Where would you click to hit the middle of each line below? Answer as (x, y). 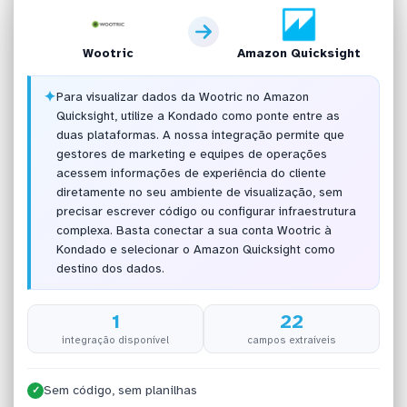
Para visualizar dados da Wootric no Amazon (182, 97)
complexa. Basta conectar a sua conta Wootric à (194, 231)
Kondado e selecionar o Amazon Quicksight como (195, 250)
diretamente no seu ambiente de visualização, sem (199, 193)
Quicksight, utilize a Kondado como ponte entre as (198, 116)
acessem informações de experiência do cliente (191, 174)
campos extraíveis (291, 339)
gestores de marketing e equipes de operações (191, 154)
